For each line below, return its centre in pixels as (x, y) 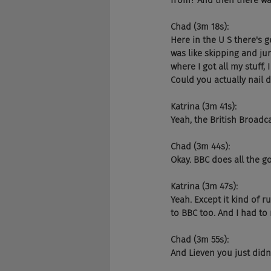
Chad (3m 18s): (200, 27)
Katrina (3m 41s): (204, 106)
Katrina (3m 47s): (204, 186)
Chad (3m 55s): (200, 240)
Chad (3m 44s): (200, 146)
